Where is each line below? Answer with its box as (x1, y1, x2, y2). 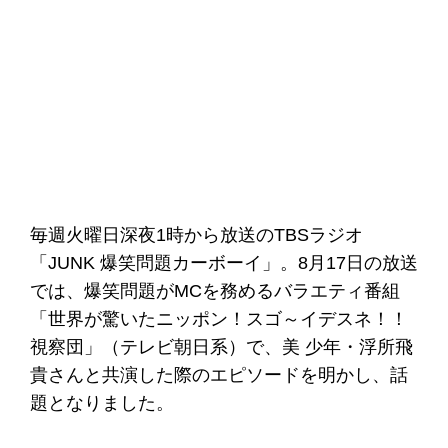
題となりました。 (30, 393, 174, 413)
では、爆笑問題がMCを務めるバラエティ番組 (30, 281, 400, 301)
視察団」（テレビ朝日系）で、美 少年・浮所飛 (30, 337, 413, 357)
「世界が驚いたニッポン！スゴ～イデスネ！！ (30, 309, 408, 329)
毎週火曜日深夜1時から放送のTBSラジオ (30, 225, 363, 245)
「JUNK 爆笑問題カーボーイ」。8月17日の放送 (30, 253, 418, 273)
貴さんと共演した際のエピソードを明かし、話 (30, 365, 408, 385)
